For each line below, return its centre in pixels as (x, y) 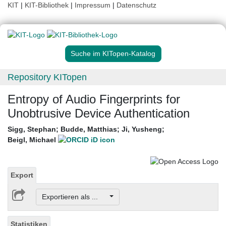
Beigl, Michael (33, 140)
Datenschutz (136, 5)
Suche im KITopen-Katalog (113, 54)
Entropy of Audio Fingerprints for (94, 99)
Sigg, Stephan (32, 129)
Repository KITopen (47, 77)
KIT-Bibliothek (48, 5)
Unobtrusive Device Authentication (99, 114)
